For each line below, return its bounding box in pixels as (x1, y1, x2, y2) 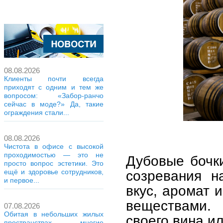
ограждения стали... (4, 109, 69, 116)
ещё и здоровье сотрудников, (4, 168, 104, 176)
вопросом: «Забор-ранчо (4, 92, 104, 100)
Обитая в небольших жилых (4, 210, 104, 218)
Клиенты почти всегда (4, 75, 104, 83)
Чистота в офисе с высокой (4, 142, 104, 150)
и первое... (4, 176, 39, 184)
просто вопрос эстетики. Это (4, 159, 104, 167)
